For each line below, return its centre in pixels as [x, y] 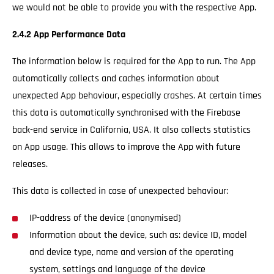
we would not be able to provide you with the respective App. [134, 8]
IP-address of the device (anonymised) [105, 218]
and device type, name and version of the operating [131, 252]
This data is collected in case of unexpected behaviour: [120, 191]
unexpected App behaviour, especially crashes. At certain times [137, 96]
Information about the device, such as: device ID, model [138, 235]
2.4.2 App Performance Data [69, 35]
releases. [30, 164]
